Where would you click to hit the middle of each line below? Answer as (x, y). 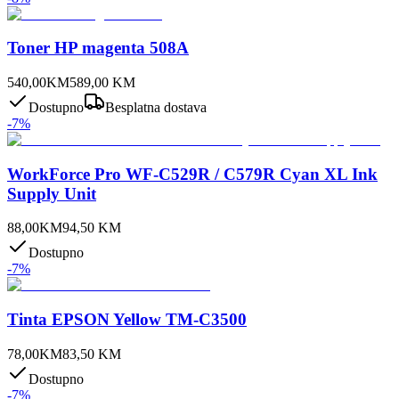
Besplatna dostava (156, 107)
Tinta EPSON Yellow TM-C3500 (127, 320)
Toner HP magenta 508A (98, 48)
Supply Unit (52, 193)
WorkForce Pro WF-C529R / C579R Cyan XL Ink (192, 174)
